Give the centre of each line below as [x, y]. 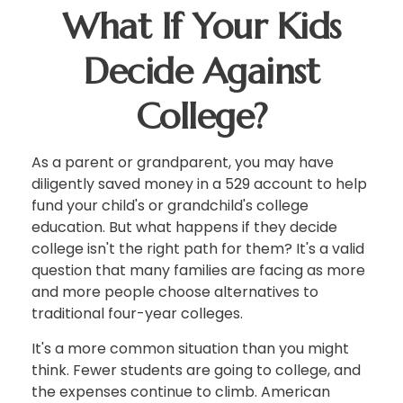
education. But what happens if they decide [184, 227]
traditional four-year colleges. [137, 313]
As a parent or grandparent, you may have [183, 162]
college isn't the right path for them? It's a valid [198, 249]
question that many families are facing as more [198, 270]
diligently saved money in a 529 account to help [199, 184]
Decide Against [201, 71]
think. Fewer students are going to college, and [196, 370]
